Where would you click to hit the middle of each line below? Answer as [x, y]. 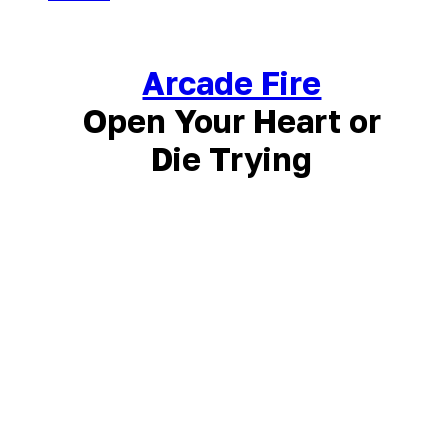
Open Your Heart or [231, 121]
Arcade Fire [232, 83]
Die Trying [232, 159]
